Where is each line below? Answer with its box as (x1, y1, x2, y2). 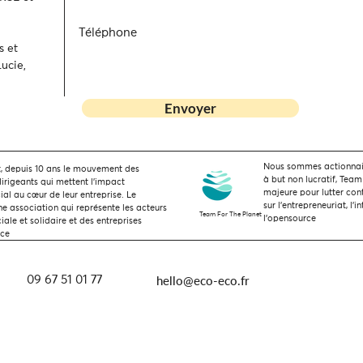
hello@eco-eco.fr (156, 273, 250, 288)
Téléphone (79, 27, 138, 40)
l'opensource (263, 214, 316, 224)
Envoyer (164, 100, 217, 117)
